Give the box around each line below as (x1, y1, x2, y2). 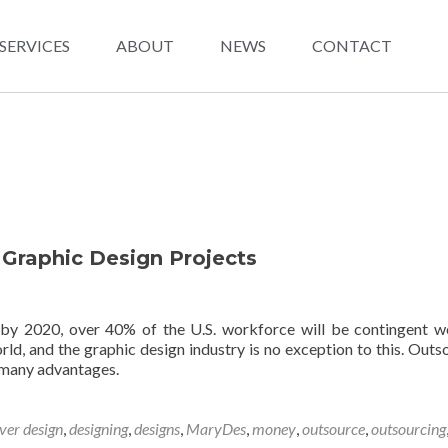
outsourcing (371, 419, 446, 438)
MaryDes (186, 419, 246, 438)
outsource (302, 419, 365, 438)
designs (134, 419, 180, 438)
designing (69, 419, 128, 438)
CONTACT (311, 36, 392, 55)
